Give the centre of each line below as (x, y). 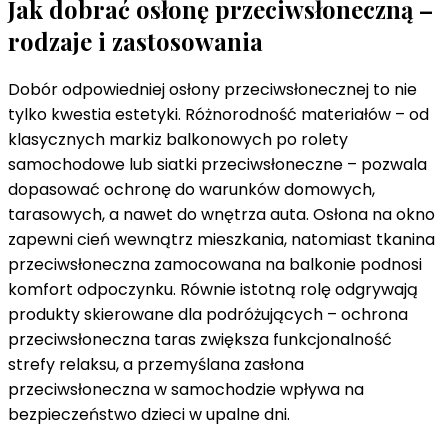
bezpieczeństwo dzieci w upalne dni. (149, 415)
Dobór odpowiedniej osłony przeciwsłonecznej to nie (212, 90)
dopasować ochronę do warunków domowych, (191, 190)
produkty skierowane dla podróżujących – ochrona (208, 315)
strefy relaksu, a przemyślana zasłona (156, 365)
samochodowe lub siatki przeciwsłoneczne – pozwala (217, 165)
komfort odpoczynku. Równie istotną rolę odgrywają (213, 290)
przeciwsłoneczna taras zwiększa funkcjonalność (200, 340)
